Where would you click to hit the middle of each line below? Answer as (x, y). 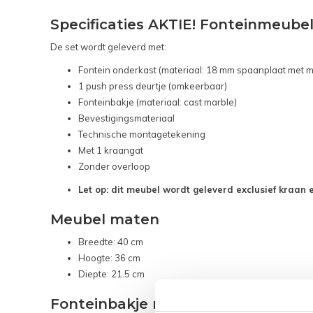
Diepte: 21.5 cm (111, 274)
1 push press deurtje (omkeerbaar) (153, 86)
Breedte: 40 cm (111, 242)
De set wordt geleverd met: (108, 47)
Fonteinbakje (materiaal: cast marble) (158, 102)
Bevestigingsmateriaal (126, 118)
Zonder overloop (114, 167)
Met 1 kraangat (111, 151)
